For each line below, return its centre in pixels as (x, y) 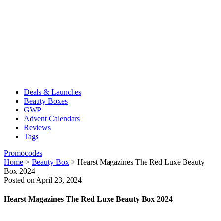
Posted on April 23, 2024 (43, 180)
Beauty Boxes (46, 101)
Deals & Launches (53, 92)
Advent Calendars (52, 119)
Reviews (37, 128)
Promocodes (23, 153)
